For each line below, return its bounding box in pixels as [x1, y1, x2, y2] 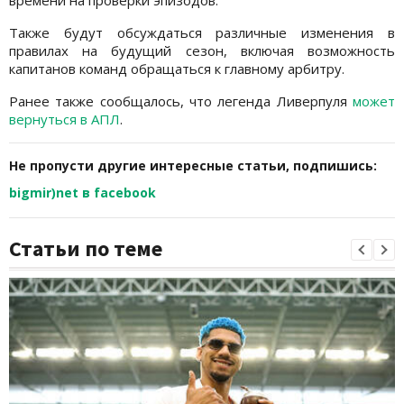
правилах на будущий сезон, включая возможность [9, 41, 395, 60]
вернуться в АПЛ [9, 109, 120, 128]
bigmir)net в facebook [9, 183, 156, 201]
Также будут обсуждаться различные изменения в [9, 23, 395, 41]
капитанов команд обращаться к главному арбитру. [9, 59, 344, 78]
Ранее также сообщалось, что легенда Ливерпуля [9, 91, 353, 110]
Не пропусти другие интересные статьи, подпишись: [9, 156, 377, 174]
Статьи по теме [9, 234, 162, 262]
